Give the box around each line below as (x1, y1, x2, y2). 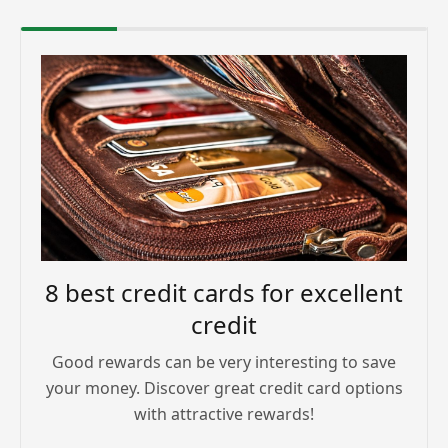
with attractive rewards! (134, 402, 314, 425)
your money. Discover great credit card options (45, 376, 403, 399)
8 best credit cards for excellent (45, 275, 403, 309)
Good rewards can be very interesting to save (52, 350, 396, 373)
